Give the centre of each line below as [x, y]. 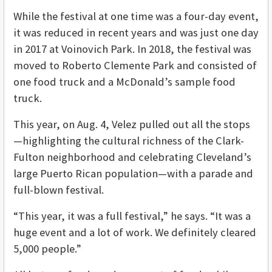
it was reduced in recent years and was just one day [136, 32]
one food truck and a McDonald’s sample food [124, 81]
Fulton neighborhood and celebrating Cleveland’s [132, 157]
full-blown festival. [59, 189]
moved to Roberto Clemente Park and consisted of [135, 65]
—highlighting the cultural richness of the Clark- [129, 140]
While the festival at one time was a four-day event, [136, 16]
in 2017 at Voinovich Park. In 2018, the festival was [132, 49]
